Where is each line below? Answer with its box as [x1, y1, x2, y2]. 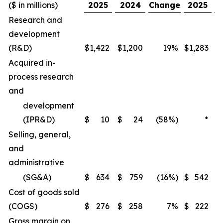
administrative [8, 157, 64, 167]
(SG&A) [23, 172, 51, 182]
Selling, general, [8, 129, 71, 139]
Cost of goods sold [8, 187, 80, 197]
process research [8, 72, 74, 82]
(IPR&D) [23, 114, 55, 124]
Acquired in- [8, 58, 56, 68]
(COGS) [8, 201, 37, 211]
